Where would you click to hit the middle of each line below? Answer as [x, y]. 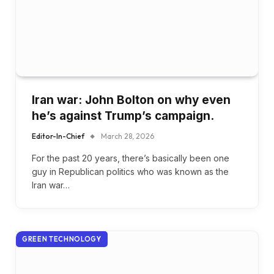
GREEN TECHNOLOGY [62, 239]
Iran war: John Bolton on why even [131, 100]
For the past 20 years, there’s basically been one [131, 158]
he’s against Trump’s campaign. [123, 116]
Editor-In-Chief [58, 136]
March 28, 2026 [128, 136]
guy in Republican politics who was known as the [130, 171]
